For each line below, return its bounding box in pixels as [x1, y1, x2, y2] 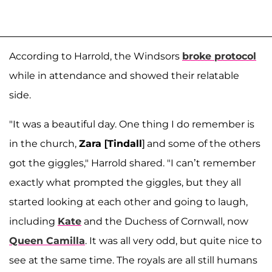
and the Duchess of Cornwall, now [81, 216, 248, 228]
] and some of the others [142, 138, 260, 150]
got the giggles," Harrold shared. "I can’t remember [9, 157, 256, 169]
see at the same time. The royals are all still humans [9, 254, 257, 267]
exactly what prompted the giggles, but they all [9, 177, 241, 189]
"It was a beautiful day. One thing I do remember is [9, 118, 254, 131]
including [9, 216, 58, 228]
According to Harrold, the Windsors [9, 50, 182, 63]
